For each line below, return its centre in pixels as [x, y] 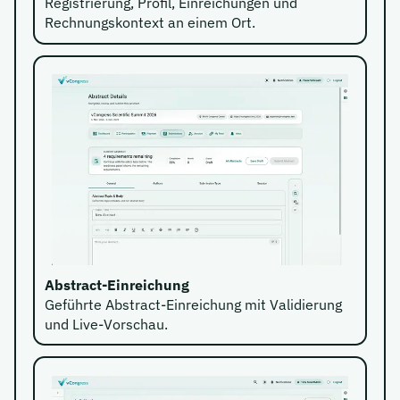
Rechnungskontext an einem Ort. [150, 23]
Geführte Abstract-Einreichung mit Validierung [194, 304]
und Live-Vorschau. [107, 324]
